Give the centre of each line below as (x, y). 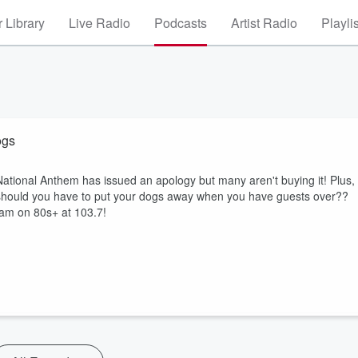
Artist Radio (264, 23)
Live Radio (99, 23)
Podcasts (181, 23)
